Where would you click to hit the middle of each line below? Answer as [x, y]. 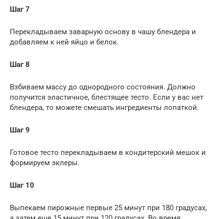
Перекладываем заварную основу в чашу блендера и [103, 32]
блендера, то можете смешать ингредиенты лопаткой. [104, 108]
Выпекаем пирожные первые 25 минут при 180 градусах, [108, 208]
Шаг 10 [22, 186]
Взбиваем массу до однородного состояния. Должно [103, 87]
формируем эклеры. [45, 163]
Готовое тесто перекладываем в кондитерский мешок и [108, 153]
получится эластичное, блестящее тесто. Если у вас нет [107, 98]
